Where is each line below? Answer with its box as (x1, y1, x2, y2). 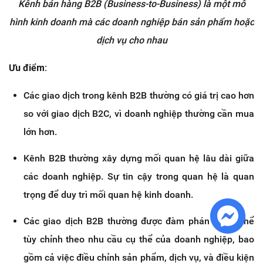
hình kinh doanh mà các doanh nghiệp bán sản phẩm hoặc (9, 16, 254, 28)
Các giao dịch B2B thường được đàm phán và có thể (23, 215, 254, 227)
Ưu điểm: (9, 62, 47, 74)
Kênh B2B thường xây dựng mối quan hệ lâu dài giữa (23, 153, 254, 164)
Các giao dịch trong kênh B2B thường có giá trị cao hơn (23, 90, 254, 102)
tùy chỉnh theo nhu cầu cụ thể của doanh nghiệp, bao (23, 234, 254, 245)
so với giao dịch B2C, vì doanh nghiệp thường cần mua (23, 108, 254, 120)
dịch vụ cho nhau (96, 35, 167, 46)
